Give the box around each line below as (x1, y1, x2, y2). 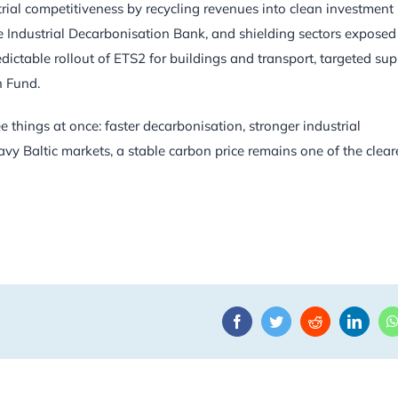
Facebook (243, 313, 298, 328)
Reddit (322, 313, 359, 328)
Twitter (283, 313, 322, 328)
